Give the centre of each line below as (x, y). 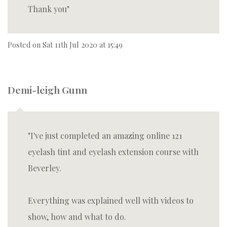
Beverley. (45, 168)
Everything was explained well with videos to (111, 200)
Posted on (25, 45)
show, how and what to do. (77, 217)
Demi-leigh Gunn (47, 90)
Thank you (47, 9)
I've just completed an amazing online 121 (106, 136)
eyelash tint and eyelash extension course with (113, 152)
